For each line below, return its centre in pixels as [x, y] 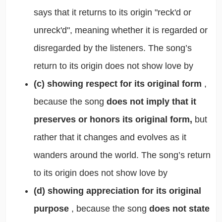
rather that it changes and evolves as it [110, 138]
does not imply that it [151, 102]
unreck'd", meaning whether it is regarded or [120, 30]
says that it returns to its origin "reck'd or [112, 13]
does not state [179, 209]
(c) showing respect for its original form [119, 84]
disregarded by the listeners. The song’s [112, 48]
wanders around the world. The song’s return [122, 155]
